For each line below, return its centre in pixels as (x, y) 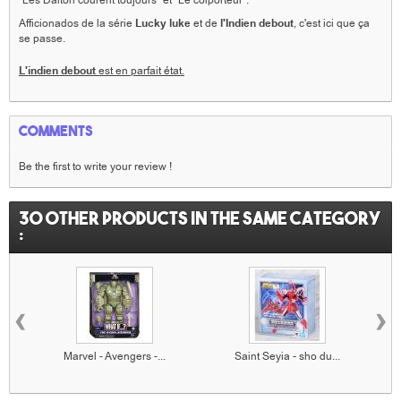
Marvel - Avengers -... (114, 356)
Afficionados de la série (76, 23)
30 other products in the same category (200, 218)
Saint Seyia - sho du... (287, 356)
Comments (56, 131)
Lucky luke (163, 24)
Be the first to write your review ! (95, 166)
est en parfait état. (141, 71)
